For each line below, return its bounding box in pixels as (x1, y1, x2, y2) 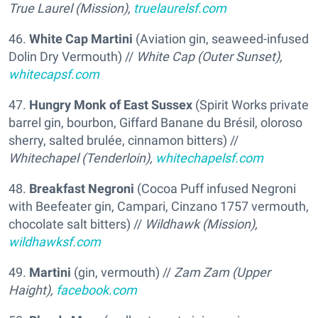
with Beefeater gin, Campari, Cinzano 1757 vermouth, (9, 198, 309, 214)
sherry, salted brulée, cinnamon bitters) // (9, 132, 238, 148)
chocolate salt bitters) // (9, 216, 145, 231)
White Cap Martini (29, 31, 133, 46)
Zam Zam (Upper (174, 264, 270, 280)
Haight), (9, 282, 56, 297)
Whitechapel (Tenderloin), (9, 150, 155, 165)
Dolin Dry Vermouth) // (9, 48, 136, 64)
